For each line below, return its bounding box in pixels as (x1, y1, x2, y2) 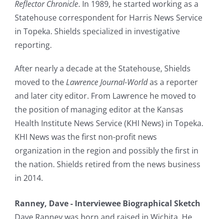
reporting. (15, 39, 52, 50)
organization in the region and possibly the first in (15, 145, 198, 156)
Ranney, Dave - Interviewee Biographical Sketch (15, 197, 200, 209)
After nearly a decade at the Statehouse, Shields (15, 63, 191, 74)
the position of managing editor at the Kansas (15, 104, 183, 115)
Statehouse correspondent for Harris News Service (15, 12, 202, 23)
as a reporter (148, 76, 198, 88)
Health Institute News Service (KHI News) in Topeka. (15, 117, 203, 129)
